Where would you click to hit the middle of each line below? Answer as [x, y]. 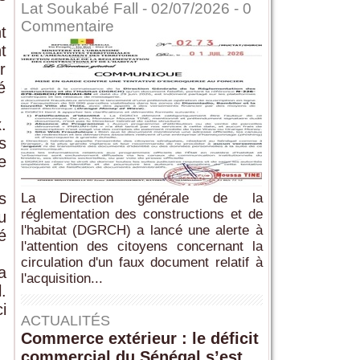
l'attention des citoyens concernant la [141, 247]
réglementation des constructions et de [141, 215]
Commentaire [67, 27]
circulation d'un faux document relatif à [141, 263]
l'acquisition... [61, 279]
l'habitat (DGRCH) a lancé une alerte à [141, 231]
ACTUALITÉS [65, 321]
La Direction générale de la [141, 198]
